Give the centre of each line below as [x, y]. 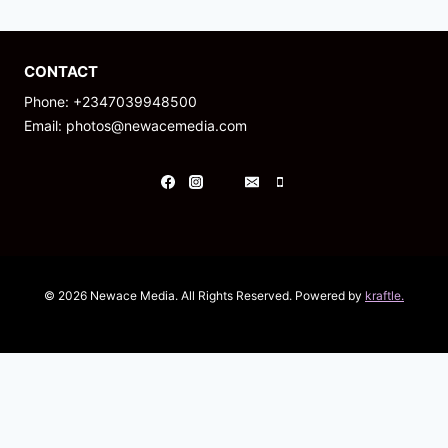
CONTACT [61, 71]
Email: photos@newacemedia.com [135, 125]
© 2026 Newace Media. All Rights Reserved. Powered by [204, 295]
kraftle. [384, 295]
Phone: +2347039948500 [110, 101]
